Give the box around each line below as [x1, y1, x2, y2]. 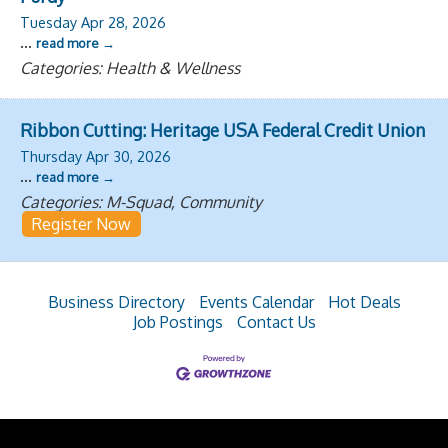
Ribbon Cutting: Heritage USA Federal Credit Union [20, 118, 425, 141]
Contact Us [236, 311, 316, 332]
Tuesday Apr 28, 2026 [20, 12, 166, 31]
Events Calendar [198, 291, 314, 312]
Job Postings [132, 311, 223, 332]
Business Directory [47, 291, 185, 312]
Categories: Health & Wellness [20, 57, 240, 78]
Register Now [32, 213, 131, 234]
